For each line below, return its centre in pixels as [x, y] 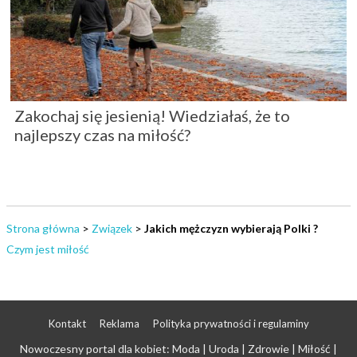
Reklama [119, 324]
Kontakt [67, 324]
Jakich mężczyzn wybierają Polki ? [231, 229]
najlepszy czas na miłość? [102, 135]
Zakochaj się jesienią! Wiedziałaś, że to [152, 116]
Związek [112, 229]
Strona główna [43, 229]
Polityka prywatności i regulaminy [231, 324]
